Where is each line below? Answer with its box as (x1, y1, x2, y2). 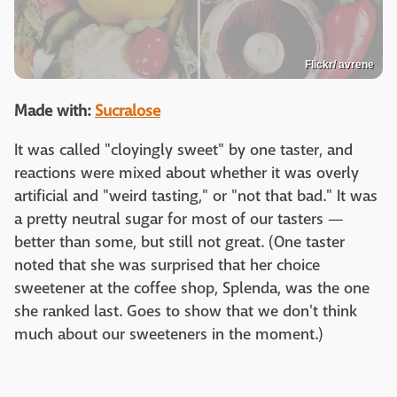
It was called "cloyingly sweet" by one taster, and (14, 139, 353, 160)
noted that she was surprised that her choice (14, 254, 320, 276)
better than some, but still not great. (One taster (14, 231, 345, 253)
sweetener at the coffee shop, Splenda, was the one (14, 277, 370, 299)
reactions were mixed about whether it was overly (14, 162, 359, 183)
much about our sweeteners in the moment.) (14, 323, 326, 345)
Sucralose (95, 100, 160, 121)
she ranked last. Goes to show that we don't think (14, 300, 357, 322)
